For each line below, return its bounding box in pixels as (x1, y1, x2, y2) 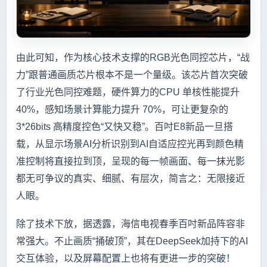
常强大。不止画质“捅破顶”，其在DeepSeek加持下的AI (16, 235, 248, 246)
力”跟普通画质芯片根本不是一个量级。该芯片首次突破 (16, 69, 248, 80)
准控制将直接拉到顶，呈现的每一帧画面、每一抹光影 (16, 156, 245, 166)
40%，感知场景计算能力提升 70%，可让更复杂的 (16, 104, 228, 114)
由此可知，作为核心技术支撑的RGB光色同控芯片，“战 (16, 52, 250, 63)
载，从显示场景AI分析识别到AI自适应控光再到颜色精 (16, 138, 244, 149)
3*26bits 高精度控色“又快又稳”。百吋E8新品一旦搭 (16, 121, 233, 132)
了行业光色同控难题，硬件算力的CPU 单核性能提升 (16, 86, 240, 97)
